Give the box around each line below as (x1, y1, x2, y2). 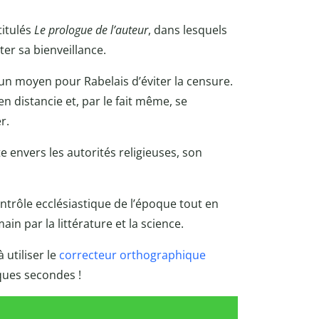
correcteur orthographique (56, 247, 206, 263)
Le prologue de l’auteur (33, 22, 148, 38)
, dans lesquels (147, 22, 227, 38)
